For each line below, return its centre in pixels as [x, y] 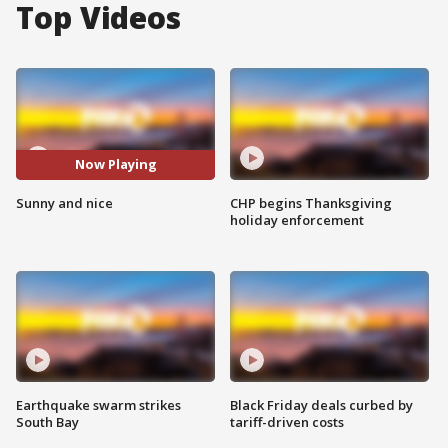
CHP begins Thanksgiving [311, 202]
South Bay [47, 422]
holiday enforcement [297, 219]
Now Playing [115, 164]
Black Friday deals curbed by [321, 405]
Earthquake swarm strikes [98, 405]
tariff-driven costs [287, 422]
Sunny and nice [64, 202]
